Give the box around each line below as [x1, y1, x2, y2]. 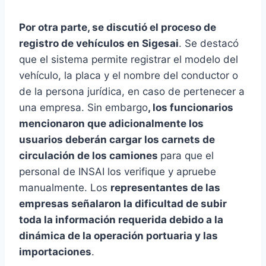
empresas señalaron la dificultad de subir [19, 198, 227, 210]
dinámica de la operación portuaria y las [19, 230, 218, 242]
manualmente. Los [19, 182, 110, 194]
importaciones [19, 246, 91, 258]
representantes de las [110, 182, 220, 194]
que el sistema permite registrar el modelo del [19, 53, 238, 66]
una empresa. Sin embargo [19, 102, 148, 114]
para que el [160, 150, 214, 162]
